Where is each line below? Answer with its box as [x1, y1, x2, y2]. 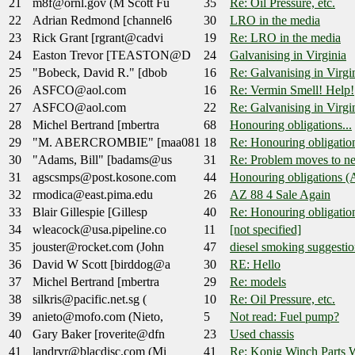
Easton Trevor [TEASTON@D [32, 48, 191, 63]
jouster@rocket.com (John [32, 240, 164, 254]
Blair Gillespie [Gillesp [32, 205, 147, 219]
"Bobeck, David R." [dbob [32, 66, 167, 80]
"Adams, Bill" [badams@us [32, 153, 172, 167]
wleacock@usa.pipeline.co [32, 223, 166, 237]
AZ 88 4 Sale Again [230, 188, 330, 202]
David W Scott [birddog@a [32, 258, 170, 272]
